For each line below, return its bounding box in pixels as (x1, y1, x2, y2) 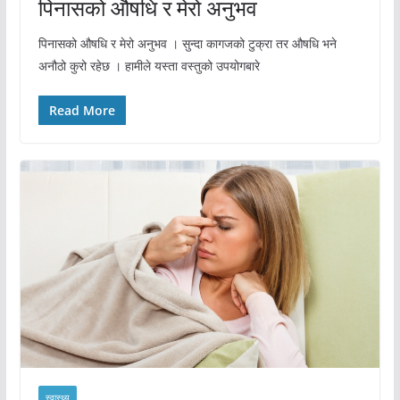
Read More (48, 101, 115, 119)
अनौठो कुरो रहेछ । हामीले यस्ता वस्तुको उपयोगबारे (37, 56, 260, 74)
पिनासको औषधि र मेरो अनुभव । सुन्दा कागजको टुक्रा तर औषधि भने (37, 34, 337, 52)
